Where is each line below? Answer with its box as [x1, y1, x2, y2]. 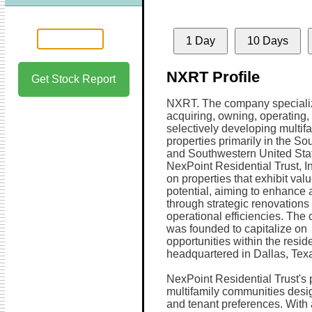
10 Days [247, 35, 288, 47]
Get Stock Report [31, 73, 116, 85]
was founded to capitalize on [166, 223, 307, 235]
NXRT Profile [166, 68, 260, 86]
